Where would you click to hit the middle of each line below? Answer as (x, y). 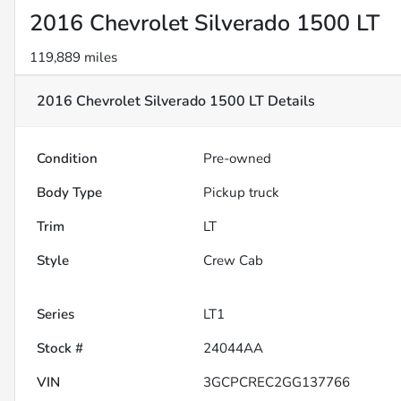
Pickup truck (242, 193)
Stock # (60, 349)
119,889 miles (73, 58)
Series (55, 315)
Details (290, 102)
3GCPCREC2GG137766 (277, 383)
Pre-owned (238, 159)
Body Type (69, 193)
